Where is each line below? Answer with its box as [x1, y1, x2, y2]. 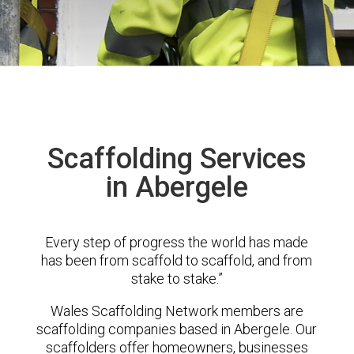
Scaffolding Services [47, 142, 307, 175]
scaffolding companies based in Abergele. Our [36, 321, 318, 337]
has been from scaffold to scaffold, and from [41, 252, 313, 269]
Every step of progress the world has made [45, 234, 309, 250]
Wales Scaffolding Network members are [50, 303, 303, 319]
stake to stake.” [130, 270, 223, 287]
